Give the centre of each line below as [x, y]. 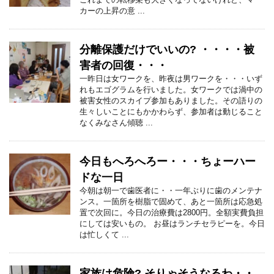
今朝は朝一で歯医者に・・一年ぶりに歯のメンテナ [171, 191]
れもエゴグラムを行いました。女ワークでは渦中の [171, 90]
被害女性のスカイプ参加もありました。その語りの [171, 101]
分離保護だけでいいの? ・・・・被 [167, 50]
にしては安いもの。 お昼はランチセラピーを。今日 [172, 224]
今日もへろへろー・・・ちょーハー [168, 161]
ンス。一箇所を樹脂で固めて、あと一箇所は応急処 [171, 202]
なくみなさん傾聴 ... [116, 123]
